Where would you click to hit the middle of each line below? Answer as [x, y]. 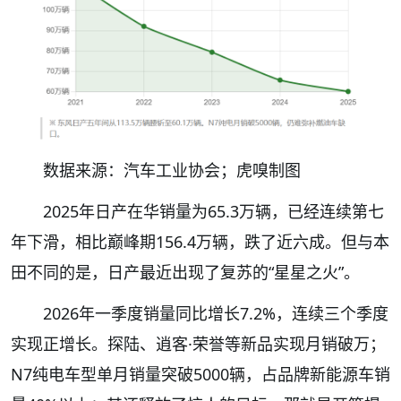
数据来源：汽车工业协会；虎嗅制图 [172, 170]
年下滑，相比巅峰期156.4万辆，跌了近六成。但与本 [200, 241]
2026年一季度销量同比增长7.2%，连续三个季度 [216, 313]
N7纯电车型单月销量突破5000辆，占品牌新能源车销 [200, 374]
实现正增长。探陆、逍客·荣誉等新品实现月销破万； [198, 343]
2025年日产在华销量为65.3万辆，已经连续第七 [213, 211]
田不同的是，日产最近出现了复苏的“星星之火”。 [185, 272]
